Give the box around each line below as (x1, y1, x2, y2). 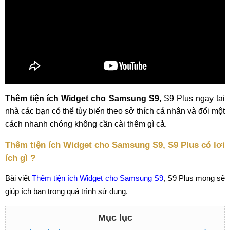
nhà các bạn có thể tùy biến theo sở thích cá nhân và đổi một (5, 107, 225, 116)
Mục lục (98, 213, 132, 223)
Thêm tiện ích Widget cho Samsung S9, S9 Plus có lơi (5, 140, 225, 150)
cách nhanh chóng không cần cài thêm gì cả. (5, 120, 167, 128)
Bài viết (5, 174, 32, 182)
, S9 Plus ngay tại (159, 94, 225, 103)
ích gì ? (5, 152, 38, 163)
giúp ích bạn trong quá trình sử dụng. (5, 187, 128, 196)
